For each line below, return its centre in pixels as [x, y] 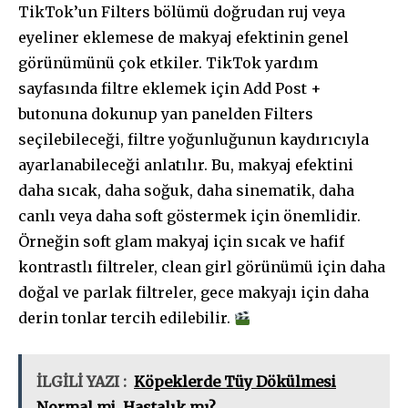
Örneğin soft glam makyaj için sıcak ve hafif [181, 242]
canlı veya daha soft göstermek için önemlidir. [189, 216]
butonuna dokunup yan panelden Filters [166, 114]
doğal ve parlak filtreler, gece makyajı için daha [194, 293]
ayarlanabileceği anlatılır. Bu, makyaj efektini [186, 165]
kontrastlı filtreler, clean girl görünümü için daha [202, 267]
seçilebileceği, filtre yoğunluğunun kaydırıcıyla [194, 140]
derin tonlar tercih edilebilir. [126, 318]
